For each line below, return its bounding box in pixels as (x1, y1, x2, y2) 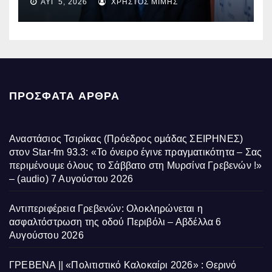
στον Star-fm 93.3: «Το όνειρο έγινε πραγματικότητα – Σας (9, 147, 262, 158)
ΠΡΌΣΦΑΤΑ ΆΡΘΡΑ (9, 89, 120, 103)
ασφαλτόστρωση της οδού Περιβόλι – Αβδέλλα (9, 217, 214, 228)
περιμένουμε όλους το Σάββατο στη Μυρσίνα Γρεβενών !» (9, 160, 262, 171)
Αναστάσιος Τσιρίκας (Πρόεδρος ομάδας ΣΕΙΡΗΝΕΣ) (9, 134, 243, 144)
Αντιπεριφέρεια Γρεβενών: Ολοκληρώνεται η (9, 203, 203, 214)
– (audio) (9, 174, 49, 185)
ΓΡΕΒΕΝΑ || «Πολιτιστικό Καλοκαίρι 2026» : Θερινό (9, 260, 237, 271)
